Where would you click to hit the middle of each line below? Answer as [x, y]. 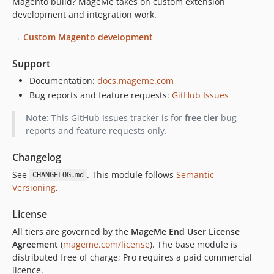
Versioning [34, 187]
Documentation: [63, 80]
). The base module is [194, 244]
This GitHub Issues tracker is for [117, 117]
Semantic [195, 174]
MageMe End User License [185, 231]
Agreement [35, 244]
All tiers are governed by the [72, 231]
